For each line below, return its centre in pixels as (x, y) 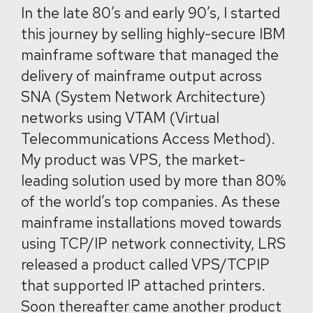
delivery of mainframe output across (141, 76)
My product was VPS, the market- (133, 160)
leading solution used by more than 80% (153, 181)
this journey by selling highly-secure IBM (153, 34)
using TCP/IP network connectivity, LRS (153, 243)
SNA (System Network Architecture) (143, 97)
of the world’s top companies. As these (151, 202)
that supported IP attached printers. (143, 285)
